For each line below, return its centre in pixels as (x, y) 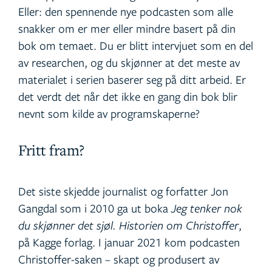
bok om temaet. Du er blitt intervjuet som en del (136, 46)
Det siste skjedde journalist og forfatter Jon (123, 191)
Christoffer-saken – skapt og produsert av (119, 259)
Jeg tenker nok (207, 208)
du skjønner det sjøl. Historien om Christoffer (128, 225)
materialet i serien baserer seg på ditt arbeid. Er (132, 80)
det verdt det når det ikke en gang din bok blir (128, 97)
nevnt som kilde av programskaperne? (109, 114)
